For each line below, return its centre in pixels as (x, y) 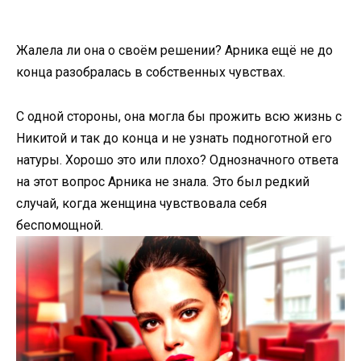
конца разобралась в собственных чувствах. (151, 73)
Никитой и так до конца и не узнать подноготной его (174, 138)
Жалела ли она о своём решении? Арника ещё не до (174, 51)
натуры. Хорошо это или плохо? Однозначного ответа (177, 160)
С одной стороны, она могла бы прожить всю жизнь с (179, 116)
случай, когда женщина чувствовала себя (141, 203)
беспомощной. (60, 225)
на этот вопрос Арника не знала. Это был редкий (163, 181)
